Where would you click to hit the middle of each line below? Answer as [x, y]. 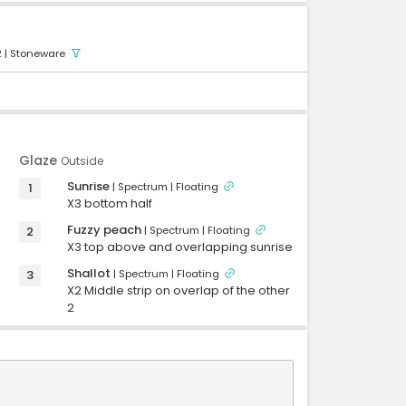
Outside [82, 161]
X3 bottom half [111, 203]
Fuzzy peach [104, 229]
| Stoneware [36, 54]
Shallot [88, 273]
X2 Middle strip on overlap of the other [178, 290]
